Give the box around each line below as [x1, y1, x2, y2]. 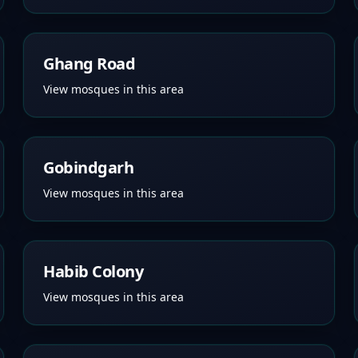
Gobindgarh [43, 157, 134, 178]
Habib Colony [43, 261, 144, 282]
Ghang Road [43, 53, 136, 74]
